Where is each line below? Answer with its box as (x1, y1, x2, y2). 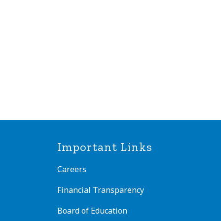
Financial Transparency (57, 184, 144, 196)
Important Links (57, 140, 152, 154)
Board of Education (57, 205, 127, 217)
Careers (57, 164, 86, 175)
